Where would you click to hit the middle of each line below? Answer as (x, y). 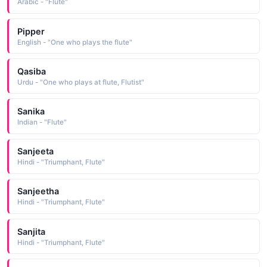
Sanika (31, 111)
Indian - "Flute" (42, 122)
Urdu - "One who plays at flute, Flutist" (80, 82)
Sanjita (31, 231)
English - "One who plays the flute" (74, 42)
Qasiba (31, 71)
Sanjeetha (38, 191)
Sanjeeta (35, 151)
